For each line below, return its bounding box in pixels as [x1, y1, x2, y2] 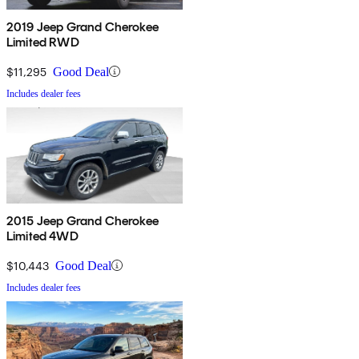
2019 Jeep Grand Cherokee [6, 18, 159, 34]
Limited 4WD [6, 228, 79, 244]
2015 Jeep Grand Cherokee [6, 212, 159, 228]
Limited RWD [6, 34, 79, 50]
